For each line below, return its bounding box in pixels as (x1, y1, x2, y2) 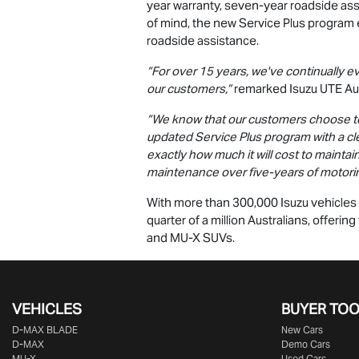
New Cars (281, 324, 323, 337)
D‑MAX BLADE (12, 324, 78, 337)
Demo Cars (281, 338, 330, 351)
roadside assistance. (147, 33, 259, 49)
